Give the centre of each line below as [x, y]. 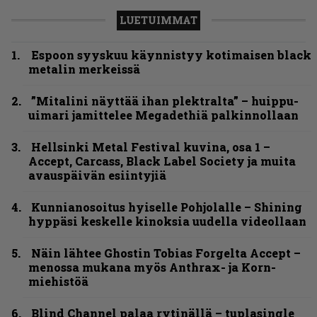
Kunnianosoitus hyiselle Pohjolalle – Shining [167, 207]
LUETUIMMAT [158, 20]
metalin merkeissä [84, 69]
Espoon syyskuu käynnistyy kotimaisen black [171, 54]
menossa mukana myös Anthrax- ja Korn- [152, 267]
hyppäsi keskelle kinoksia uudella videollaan [167, 221]
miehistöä [58, 281]
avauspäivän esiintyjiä [97, 175]
